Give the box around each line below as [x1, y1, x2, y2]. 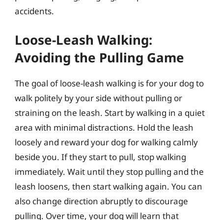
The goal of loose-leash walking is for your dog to [15, 78, 204, 89]
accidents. [15, 5, 54, 17]
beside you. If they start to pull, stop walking [15, 151, 186, 163]
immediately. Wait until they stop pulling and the [15, 166, 204, 177]
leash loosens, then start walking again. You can [15, 181, 202, 192]
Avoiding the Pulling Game [15, 49, 184, 66]
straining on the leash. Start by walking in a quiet [15, 107, 205, 118]
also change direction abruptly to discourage [15, 195, 188, 207]
